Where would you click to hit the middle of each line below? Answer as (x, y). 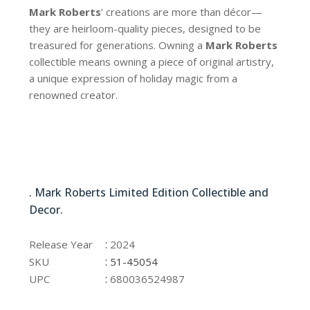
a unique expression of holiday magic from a (134, 79)
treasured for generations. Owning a (118, 45)
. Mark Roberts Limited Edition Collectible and (149, 193)
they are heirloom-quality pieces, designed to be (145, 29)
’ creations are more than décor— (182, 12)
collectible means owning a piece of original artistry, (152, 62)
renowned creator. (74, 95)
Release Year (61, 245)
